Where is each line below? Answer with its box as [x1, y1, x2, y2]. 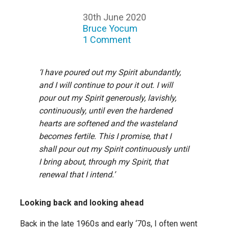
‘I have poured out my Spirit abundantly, [39, 67, 181, 78]
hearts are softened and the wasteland [39, 119, 177, 129]
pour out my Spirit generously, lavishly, [39, 93, 176, 103]
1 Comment [83, 34, 131, 45]
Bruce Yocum [83, 23, 138, 34]
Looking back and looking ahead [20, 198, 144, 208]
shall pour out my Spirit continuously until [39, 144, 189, 154]
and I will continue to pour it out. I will [39, 80, 173, 90]
